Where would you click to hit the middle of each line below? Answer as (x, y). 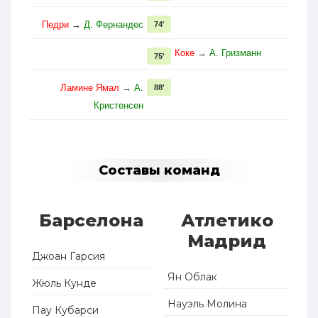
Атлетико (227, 221)
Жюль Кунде (64, 284)
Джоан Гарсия (68, 257)
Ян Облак (193, 277)
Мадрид (227, 241)
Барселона (91, 221)
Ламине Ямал (90, 88)
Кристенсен (119, 106)
